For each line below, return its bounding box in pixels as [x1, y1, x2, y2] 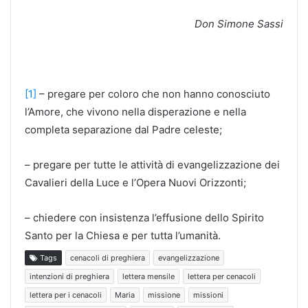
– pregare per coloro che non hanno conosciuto [36, 87, 270, 100]
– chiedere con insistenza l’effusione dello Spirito [25, 210, 264, 224]
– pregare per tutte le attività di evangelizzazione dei [25, 157, 280, 171]
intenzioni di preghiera [30, 271, 109, 281]
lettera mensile [122, 271, 175, 281]
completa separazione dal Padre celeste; [25, 122, 222, 136]
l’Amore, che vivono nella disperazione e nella [25, 104, 246, 118]
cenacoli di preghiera [70, 252, 145, 263]
